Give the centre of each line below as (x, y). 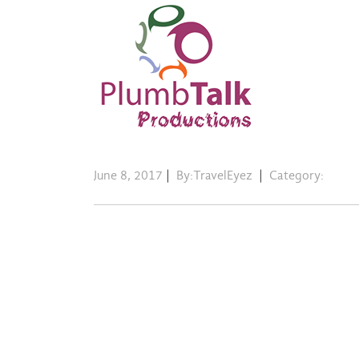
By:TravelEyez (214, 176)
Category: (295, 176)
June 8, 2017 (128, 176)
